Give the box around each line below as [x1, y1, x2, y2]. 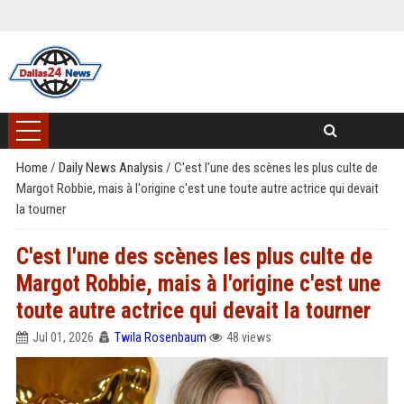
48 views [225, 330, 271, 344]
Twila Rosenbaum [114, 330, 207, 344]
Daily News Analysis [58, 160, 166, 176]
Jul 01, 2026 [32, 330, 94, 344]
